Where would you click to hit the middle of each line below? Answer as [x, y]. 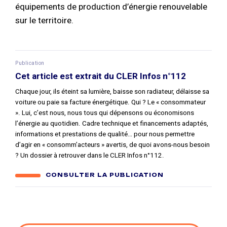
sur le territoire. [44, 20]
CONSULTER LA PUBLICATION [104, 175]
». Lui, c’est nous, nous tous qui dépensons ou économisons [105, 112]
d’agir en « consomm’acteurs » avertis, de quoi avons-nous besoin [112, 144]
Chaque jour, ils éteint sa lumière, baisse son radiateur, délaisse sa [112, 91]
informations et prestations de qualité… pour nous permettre [105, 134]
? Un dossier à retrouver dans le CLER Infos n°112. [90, 155]
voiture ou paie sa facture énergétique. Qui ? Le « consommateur [110, 102]
